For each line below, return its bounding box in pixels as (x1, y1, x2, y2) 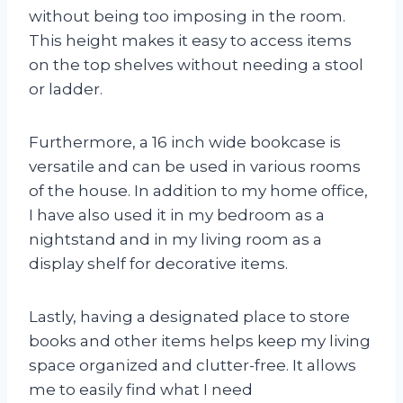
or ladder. (29, 79, 103, 98)
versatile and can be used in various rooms (29, 157, 361, 175)
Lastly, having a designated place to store (29, 307, 350, 326)
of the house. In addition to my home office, (29, 181, 368, 200)
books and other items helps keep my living (29, 331, 371, 350)
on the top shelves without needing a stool (29, 55, 363, 74)
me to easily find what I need (29, 380, 253, 399)
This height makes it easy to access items (29, 31, 352, 49)
